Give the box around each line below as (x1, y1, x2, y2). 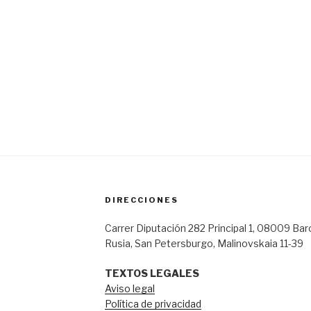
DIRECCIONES (104, 194, 178, 205)
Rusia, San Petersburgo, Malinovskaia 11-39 (104, 237, 303, 249)
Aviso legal (104, 282, 155, 294)
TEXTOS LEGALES (104, 267, 199, 279)
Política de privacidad (104, 297, 201, 310)
